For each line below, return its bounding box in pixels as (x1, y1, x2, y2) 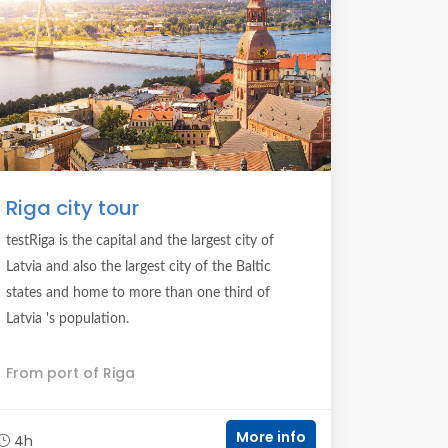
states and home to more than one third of (6, 286, 270, 300)
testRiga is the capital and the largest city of (6, 234, 274, 248)
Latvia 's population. (6, 312, 129, 326)
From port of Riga (6, 363, 135, 383)
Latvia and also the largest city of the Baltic (6, 260, 271, 274)
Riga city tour (6, 194, 139, 222)
